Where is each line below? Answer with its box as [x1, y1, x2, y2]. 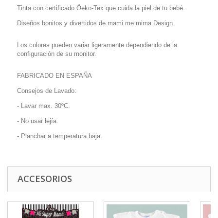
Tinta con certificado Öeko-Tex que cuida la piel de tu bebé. [17, 4, 185, 12]
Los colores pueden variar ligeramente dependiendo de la [17, 41, 177, 49]
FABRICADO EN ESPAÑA [17, 72, 92, 79]
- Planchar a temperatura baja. [17, 132, 102, 140]
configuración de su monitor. [17, 50, 96, 57]
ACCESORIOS [18, 173, 72, 184]
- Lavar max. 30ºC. [17, 102, 70, 109]
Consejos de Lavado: [17, 87, 76, 94]
